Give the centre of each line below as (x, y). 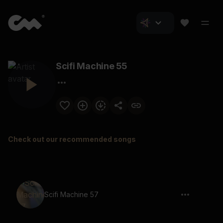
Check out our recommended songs (72, 139)
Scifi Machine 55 (91, 66)
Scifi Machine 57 (71, 194)
